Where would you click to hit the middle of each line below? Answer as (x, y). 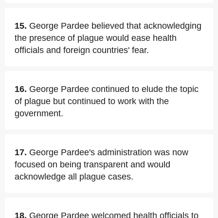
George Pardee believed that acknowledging (115, 26)
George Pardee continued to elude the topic (114, 89)
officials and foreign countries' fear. (82, 50)
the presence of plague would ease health (96, 38)
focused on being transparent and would (92, 164)
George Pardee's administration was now (109, 152)
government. (39, 113)
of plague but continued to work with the (92, 101)
